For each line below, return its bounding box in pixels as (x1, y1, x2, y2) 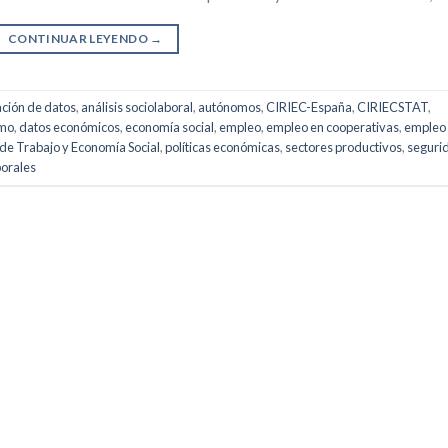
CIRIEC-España (266, 99, 352, 116)
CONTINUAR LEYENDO (7, 30, 151, 46)
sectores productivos (285, 139, 402, 156)
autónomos (198, 99, 261, 116)
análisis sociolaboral (81, 99, 193, 116)
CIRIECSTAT (357, 99, 428, 116)
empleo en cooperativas (266, 119, 399, 136)
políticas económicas (165, 139, 280, 156)
